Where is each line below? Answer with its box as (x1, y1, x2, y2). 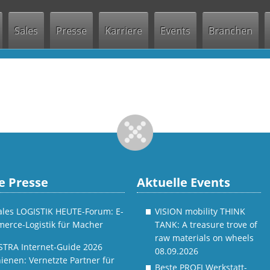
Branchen (209, 24, 253, 37)
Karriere (105, 24, 142, 37)
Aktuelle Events (137, 174, 231, 190)
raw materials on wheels (155, 232, 254, 243)
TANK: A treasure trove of (155, 219, 258, 230)
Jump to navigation (92, 1, 178, 14)
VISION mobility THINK (155, 206, 246, 217)
